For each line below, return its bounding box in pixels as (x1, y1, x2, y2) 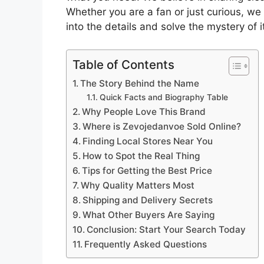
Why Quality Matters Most (81, 179, 195, 191)
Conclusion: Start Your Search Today (87, 223, 246, 235)
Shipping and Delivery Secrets (82, 194, 213, 206)
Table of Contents (72, 57, 174, 72)
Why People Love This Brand (82, 105, 206, 117)
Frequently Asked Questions (84, 238, 207, 250)
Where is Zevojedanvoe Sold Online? (82, 120, 242, 132)
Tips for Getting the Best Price (82, 164, 213, 176)
